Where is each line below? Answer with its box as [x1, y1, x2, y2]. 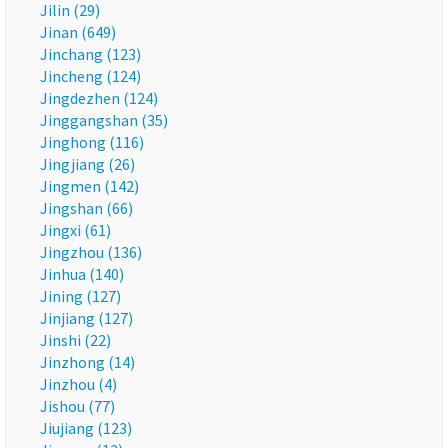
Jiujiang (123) [40, 418, 132, 438]
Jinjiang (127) [40, 308, 133, 328]
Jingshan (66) [40, 198, 133, 218]
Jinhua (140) [40, 264, 124, 284]
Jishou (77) [40, 396, 115, 416]
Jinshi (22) [40, 330, 111, 350]
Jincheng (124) [40, 66, 141, 86]
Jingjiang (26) [40, 154, 135, 174]
